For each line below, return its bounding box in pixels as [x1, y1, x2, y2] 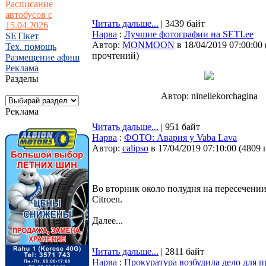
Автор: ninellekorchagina [160, 91, 258, 101]
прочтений [92, 50, 136, 61]
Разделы [5, 74, 39, 84]
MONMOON [122, 40, 175, 50]
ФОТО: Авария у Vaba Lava [124, 132, 237, 142]
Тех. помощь [5, 42, 56, 52]
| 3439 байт [159, 18, 205, 28]
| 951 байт [159, 122, 200, 132]
